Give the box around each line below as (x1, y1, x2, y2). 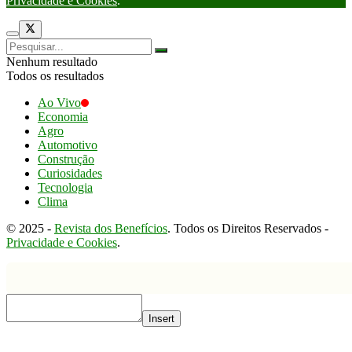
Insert (148, 312, 174, 324)
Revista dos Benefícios (54, 221, 167, 235)
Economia (38, 109, 88, 123)
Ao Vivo (38, 95, 81, 109)
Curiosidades (38, 166, 102, 180)
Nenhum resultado (6, 54, 97, 68)
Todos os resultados (6, 68, 104, 82)
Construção (38, 152, 94, 166)
